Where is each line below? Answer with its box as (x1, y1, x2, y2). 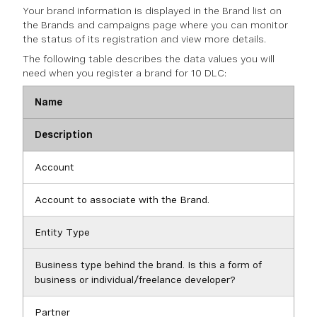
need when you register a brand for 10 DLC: (23, 67, 226, 79)
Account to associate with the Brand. (35, 194, 209, 205)
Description (35, 129, 93, 140)
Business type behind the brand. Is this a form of (35, 259, 262, 270)
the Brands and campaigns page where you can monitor (23, 19, 288, 30)
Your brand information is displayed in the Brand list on (23, 5, 282, 16)
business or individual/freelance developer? (35, 274, 236, 285)
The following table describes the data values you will (23, 53, 275, 64)
